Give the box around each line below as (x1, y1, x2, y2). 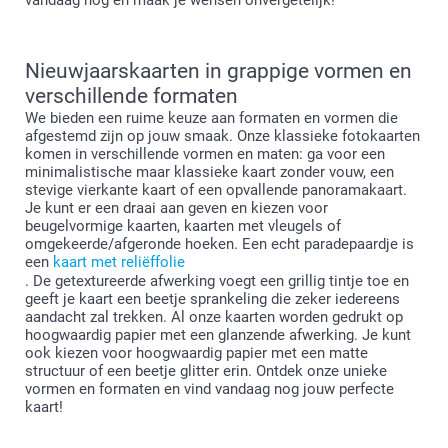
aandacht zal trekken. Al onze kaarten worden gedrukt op (25, 307, 403, 326)
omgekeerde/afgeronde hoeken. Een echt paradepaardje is (25, 234, 414, 253)
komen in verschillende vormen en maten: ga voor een (25, 144, 385, 163)
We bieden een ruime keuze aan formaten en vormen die (25, 108, 398, 127)
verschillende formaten (25, 83, 238, 108)
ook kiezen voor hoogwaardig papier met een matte (25, 343, 368, 362)
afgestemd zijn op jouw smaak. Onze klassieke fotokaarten (25, 126, 420, 145)
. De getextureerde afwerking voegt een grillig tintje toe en (25, 271, 409, 290)
